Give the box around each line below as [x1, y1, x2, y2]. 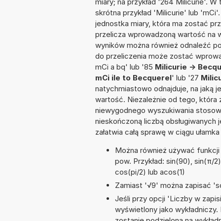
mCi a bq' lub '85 [95, 62, 155, 72]
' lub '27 [172, 73, 201, 83]
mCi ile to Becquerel [95, 73, 172, 83]
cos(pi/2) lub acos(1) [115, 167, 185, 177]
